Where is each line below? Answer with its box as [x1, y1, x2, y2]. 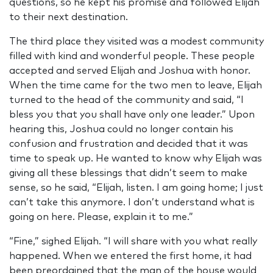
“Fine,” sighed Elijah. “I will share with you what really [9, 236, 257, 247]
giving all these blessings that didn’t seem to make [9, 168, 247, 179]
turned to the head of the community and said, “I [9, 95, 244, 105]
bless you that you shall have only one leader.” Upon [9, 110, 255, 120]
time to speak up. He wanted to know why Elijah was [9, 154, 262, 164]
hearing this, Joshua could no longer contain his [9, 124, 233, 135]
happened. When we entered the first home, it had [9, 251, 252, 261]
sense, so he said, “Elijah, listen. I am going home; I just [9, 183, 263, 193]
